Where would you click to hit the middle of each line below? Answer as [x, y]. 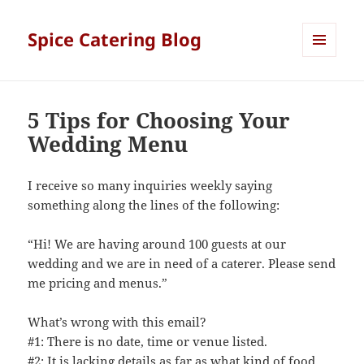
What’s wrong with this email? [117, 322]
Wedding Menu [108, 144]
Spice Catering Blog [115, 39]
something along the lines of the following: [154, 205]
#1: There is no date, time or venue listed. [148, 342]
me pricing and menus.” [98, 283]
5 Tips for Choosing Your [159, 121]
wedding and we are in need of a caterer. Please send [182, 264]
